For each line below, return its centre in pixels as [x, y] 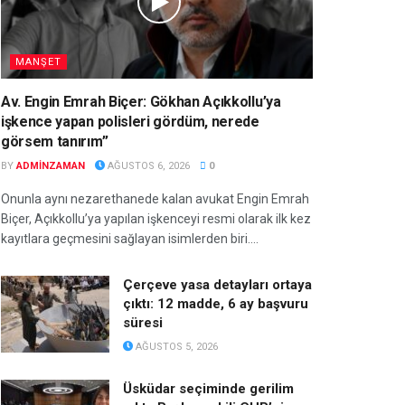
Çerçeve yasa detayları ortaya [217, 284]
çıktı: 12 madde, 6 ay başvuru [216, 303]
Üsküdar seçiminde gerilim [208, 388]
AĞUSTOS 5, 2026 [175, 346]
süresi [143, 322]
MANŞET [38, 61]
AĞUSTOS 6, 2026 [147, 165]
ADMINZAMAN [51, 165]
